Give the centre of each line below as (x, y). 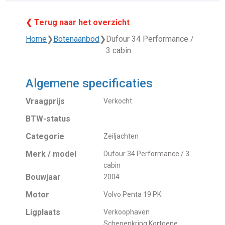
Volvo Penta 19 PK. (133, 194)
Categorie (45, 136)
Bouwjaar (43, 177)
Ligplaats (43, 212)
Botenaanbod (77, 39)
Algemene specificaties (89, 83)
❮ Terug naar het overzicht (78, 22)
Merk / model (51, 154)
